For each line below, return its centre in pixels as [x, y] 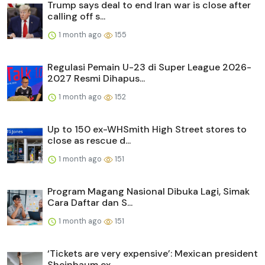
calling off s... [76, 17]
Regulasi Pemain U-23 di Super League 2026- [149, 67]
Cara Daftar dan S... [90, 203]
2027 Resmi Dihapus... [96, 79]
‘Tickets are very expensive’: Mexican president [153, 254]
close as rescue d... [89, 141]
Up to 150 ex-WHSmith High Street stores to [147, 130]
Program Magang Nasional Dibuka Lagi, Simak [148, 192]
